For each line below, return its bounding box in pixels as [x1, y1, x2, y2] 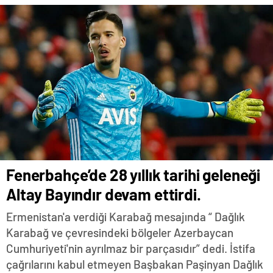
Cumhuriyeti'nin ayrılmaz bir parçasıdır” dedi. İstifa [6, 241, 255, 255]
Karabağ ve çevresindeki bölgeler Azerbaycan [6, 225, 233, 239]
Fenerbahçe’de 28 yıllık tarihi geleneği [6, 165, 261, 184]
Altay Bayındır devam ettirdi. [6, 184, 201, 204]
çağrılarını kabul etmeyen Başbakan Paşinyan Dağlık [6, 257, 263, 271]
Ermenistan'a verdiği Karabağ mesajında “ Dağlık [6, 209, 245, 224]
